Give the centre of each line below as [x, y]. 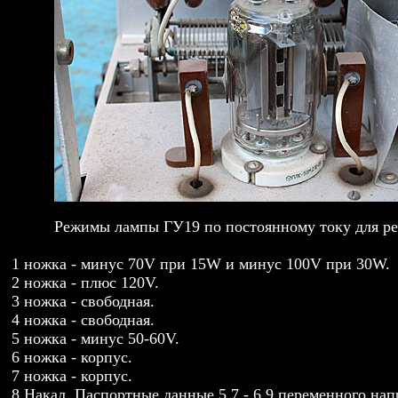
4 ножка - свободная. [84, 320]
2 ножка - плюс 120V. [86, 283]
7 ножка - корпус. [72, 376]
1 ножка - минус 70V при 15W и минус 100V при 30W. [201, 264]
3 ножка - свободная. [84, 302]
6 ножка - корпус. [72, 358]
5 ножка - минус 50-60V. [96, 339]
